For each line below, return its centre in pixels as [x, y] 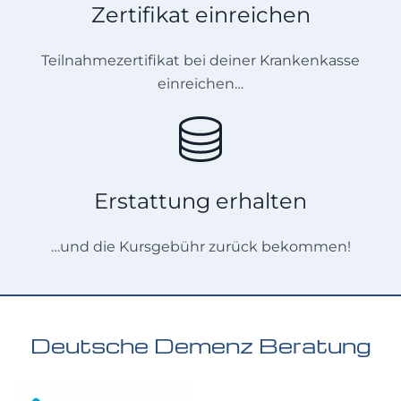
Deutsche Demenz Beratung [200, 345]
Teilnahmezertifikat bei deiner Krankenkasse [200, 60]
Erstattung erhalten [200, 200]
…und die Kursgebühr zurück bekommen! [200, 246]
